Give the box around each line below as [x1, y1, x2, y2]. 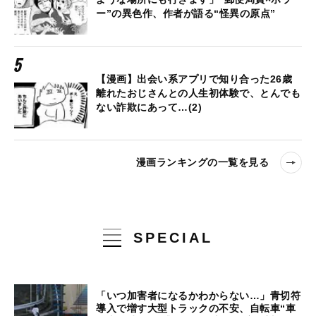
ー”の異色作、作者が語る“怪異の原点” [96, 7, 276, 19]
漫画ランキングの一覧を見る [135, 157, 269, 169]
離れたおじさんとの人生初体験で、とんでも [96, 87, 300, 99]
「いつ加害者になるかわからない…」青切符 [96, 289, 300, 301]
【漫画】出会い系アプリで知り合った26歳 [96, 73, 292, 85]
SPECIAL [133, 229, 214, 245]
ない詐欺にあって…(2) [96, 101, 202, 113]
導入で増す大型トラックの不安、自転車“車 [96, 302, 296, 314]
